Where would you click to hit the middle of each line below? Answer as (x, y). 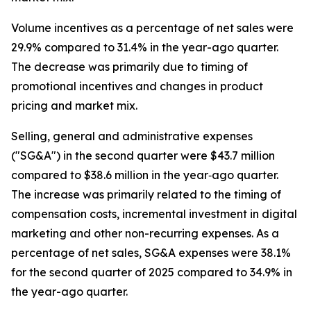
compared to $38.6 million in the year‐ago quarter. (145, 175)
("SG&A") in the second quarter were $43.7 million (143, 155)
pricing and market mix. (74, 106)
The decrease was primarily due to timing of (129, 67)
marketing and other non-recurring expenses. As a (145, 233)
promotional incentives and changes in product (137, 86)
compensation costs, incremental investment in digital (154, 214)
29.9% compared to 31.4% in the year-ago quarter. (145, 47)
